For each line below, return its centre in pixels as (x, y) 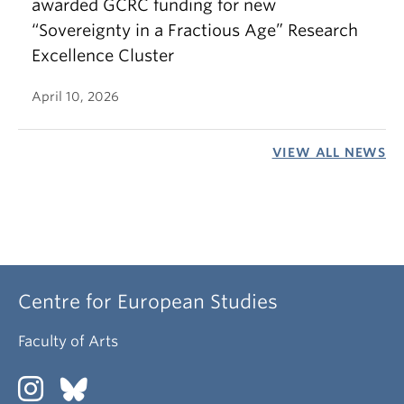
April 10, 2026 (75, 96)
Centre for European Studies (148, 302)
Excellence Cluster (103, 55)
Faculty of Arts (68, 341)
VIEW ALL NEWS (329, 152)
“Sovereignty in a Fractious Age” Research (195, 30)
